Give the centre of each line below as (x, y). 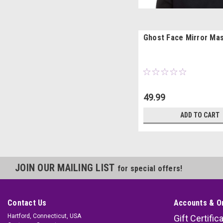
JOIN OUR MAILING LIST (66, 167)
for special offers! (150, 168)
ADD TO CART (200, 115)
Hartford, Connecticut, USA (44, 216)
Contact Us (27, 203)
